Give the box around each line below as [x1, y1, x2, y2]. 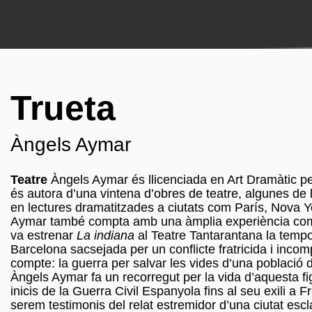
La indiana [77, 228, 138, 242]
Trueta [10, 88, 116, 127]
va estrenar [10, 228, 77, 242]
